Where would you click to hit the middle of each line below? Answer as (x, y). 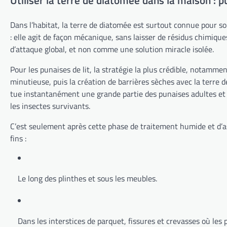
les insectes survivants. (50, 106)
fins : (18, 139)
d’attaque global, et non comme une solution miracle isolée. (112, 49)
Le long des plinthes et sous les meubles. (87, 179)
